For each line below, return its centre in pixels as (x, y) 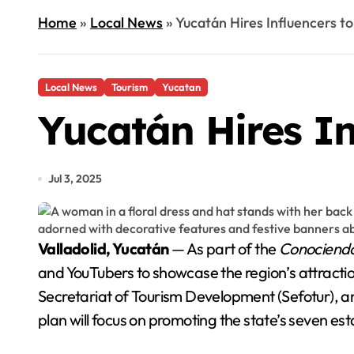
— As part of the (224, 249)
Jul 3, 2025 (75, 179)
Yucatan (181, 87)
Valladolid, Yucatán (108, 249)
